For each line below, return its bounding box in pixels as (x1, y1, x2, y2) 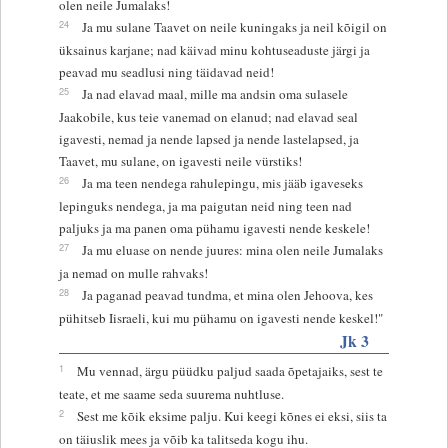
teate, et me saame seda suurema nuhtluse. (58, 384, 284, 403)
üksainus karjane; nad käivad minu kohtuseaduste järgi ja (58, 40, 370, 59)
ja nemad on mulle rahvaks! (58, 263, 208, 282)
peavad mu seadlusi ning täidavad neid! (58, 62, 274, 81)
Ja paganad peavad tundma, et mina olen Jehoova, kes (81, 285, 373, 304)
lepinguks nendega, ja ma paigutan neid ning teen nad (58, 196, 352, 215)
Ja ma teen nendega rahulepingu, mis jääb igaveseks (81, 173, 363, 192)
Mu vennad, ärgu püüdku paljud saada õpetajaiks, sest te (76, 361, 383, 380)
